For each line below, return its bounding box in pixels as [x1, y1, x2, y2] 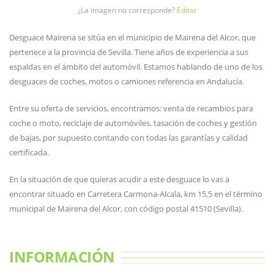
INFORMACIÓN [9, 246, 115, 267]
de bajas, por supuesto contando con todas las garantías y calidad [9, 132, 248, 143]
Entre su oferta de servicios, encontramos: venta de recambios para [9, 103, 253, 114]
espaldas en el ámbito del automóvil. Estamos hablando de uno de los [9, 61, 262, 72]
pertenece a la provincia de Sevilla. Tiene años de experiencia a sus [9, 46, 248, 57]
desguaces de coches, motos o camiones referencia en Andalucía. [9, 76, 244, 87]
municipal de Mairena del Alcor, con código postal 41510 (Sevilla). [9, 203, 243, 214]
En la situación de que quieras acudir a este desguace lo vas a [9, 174, 229, 185]
